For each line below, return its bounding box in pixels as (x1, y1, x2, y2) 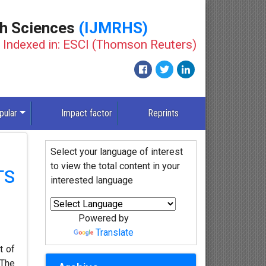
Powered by (78, 213, 129, 224)
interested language (50, 175, 133, 186)
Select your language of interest (50, 146, 183, 158)
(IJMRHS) (78, 18, 148, 37)
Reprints (147, 107, 179, 119)
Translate (96, 227, 134, 239)
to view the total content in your (50, 160, 180, 172)
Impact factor (61, 107, 112, 119)
